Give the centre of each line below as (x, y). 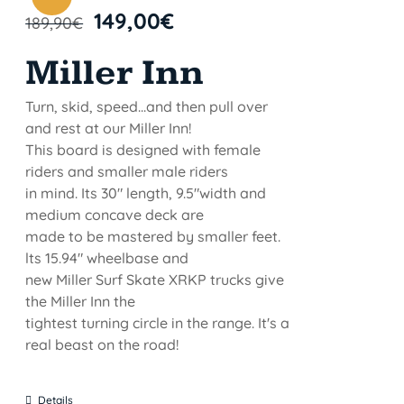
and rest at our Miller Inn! (109, 128)
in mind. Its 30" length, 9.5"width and (146, 193)
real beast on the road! (102, 344)
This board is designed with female (143, 149)
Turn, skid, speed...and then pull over (147, 106)
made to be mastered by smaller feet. (153, 236)
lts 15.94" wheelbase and (107, 257)
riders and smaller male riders (127, 171)
